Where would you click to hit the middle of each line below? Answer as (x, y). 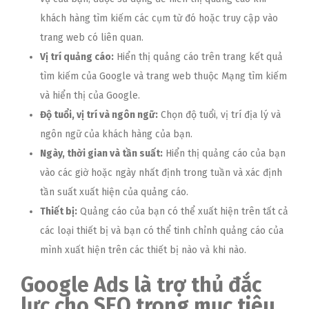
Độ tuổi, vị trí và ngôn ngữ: (99, 114)
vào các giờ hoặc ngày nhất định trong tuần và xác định (161, 172)
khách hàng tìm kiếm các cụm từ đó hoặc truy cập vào (159, 18)
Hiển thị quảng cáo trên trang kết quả (198, 57)
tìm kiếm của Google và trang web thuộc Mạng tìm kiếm (163, 76)
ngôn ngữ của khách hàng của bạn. (116, 134)
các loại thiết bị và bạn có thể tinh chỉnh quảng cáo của (162, 230)
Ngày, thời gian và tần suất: (101, 153)
